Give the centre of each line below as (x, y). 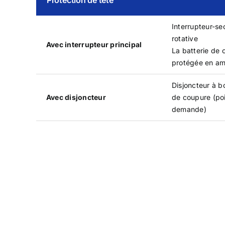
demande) (189, 109)
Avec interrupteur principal (94, 44)
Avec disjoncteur (76, 97)
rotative (185, 38)
